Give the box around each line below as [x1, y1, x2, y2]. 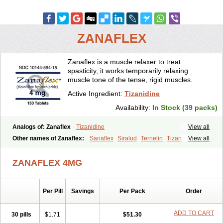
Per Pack [119, 188, 145, 195]
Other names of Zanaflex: [12, 135, 86, 142]
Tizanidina [12, 144, 41, 151]
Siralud [117, 135, 137, 142]
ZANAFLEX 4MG [12, 158, 82, 168]
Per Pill [42, 188, 63, 195]
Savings [71, 188, 94, 195]
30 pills [11, 211, 31, 218]
